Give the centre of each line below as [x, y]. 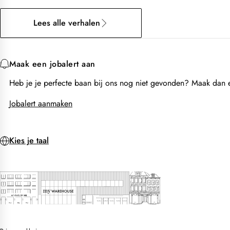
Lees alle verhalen [67, 23]
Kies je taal [29, 141]
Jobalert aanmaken [41, 104]
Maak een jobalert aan [52, 64]
